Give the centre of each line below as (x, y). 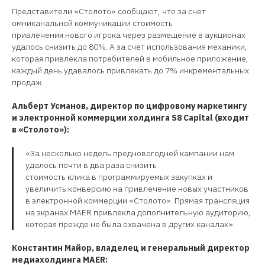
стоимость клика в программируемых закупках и (119, 177)
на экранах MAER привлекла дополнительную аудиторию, (138, 212)
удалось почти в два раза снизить (91, 165)
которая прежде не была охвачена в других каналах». (130, 224)
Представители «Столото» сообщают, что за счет (109, 11)
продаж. (28, 82)
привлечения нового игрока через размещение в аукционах (129, 35)
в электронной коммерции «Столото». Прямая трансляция (138, 200)
